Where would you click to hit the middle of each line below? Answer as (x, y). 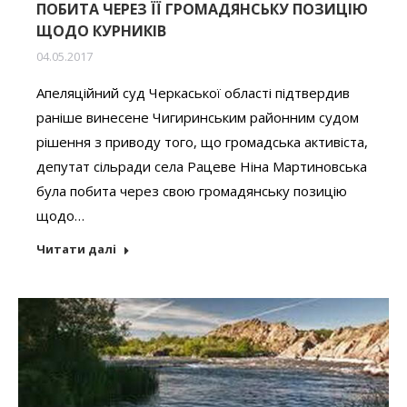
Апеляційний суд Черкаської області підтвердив (193, 93)
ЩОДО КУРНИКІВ (101, 31)
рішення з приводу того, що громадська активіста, (202, 142)
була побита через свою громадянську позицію (192, 191)
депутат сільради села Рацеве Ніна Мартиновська (202, 167)
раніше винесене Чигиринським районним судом (198, 118)
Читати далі (76, 249)
